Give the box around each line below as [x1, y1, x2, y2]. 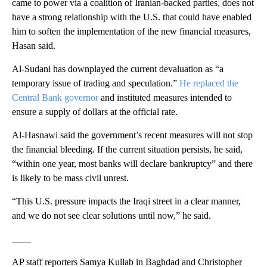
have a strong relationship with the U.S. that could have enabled [12, 11, 252, 22]
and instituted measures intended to [98, 92, 232, 103]
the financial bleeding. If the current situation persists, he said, [12, 144, 243, 154]
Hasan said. [12, 40, 55, 51]
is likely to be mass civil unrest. [12, 172, 129, 183]
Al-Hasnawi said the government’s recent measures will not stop [12, 129, 253, 140]
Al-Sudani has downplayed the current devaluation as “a [12, 63, 223, 74]
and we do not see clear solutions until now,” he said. [12, 210, 211, 221]
